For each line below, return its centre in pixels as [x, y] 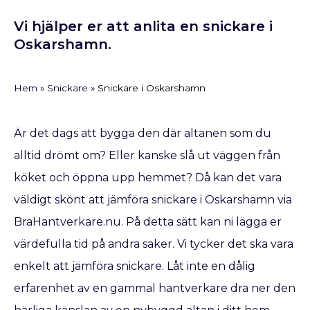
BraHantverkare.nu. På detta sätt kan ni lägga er [148, 222]
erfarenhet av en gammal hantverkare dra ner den [155, 288]
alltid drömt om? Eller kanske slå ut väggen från [147, 155]
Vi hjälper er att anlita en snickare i [143, 26]
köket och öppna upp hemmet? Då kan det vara [148, 177]
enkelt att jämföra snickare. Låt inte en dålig [135, 266]
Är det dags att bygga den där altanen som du [143, 133]
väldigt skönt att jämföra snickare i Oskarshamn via [153, 200]
